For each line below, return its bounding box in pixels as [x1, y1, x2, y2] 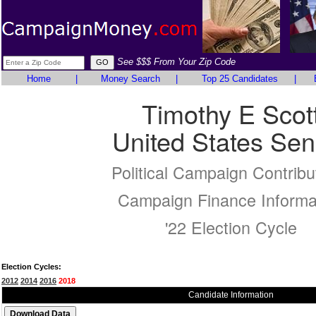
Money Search [100, 73, 160, 84]
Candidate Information [188, 290, 274, 300]
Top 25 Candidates [201, 73, 278, 84]
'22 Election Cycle [164, 215, 297, 239]
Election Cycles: [1, 262, 61, 271]
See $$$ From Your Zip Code [117, 56, 236, 67]
